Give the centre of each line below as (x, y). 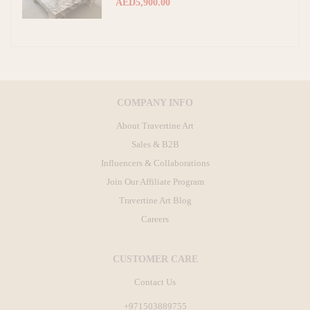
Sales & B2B (155, 145)
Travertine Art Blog (155, 201)
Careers (155, 219)
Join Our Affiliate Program (155, 182)
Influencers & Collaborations (155, 163)
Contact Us (155, 282)
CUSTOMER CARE (155, 259)
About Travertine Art (155, 126)
